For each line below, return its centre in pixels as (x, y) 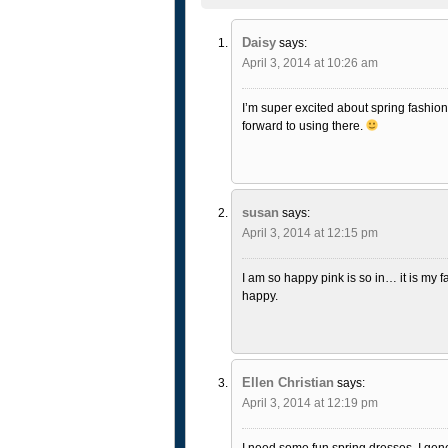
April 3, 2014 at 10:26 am (309, 62)
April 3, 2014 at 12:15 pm (309, 232)
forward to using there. (303, 125)
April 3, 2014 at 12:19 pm (309, 402)
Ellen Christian (287, 382)
